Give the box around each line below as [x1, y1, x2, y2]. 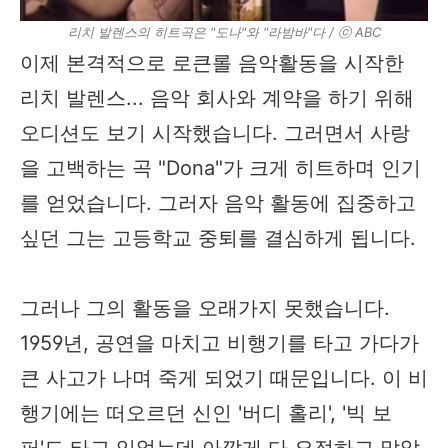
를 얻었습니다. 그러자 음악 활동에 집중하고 [20, 190, 416, 215]
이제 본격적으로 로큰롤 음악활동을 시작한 [20, 50, 404, 75]
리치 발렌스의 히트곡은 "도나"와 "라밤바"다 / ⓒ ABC [67, 24, 381, 41]
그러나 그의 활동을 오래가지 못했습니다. [20, 295, 390, 320]
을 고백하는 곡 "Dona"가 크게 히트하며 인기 [20, 155, 421, 180]
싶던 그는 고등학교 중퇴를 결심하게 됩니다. [20, 225, 422, 250]
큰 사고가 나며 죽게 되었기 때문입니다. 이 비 [20, 365, 428, 390]
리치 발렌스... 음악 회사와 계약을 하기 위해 [20, 85, 414, 110]
